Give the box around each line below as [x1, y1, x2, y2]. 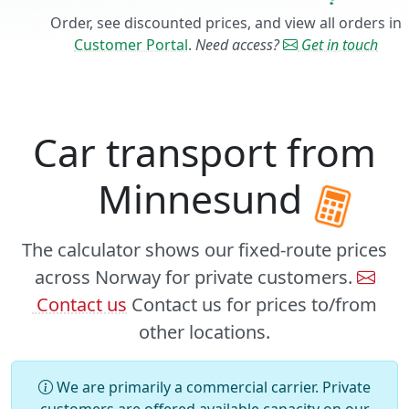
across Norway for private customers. [34, 265, 357, 290]
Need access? [195, 35, 283, 56]
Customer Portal [74, 35, 188, 56]
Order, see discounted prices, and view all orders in [50, 13, 402, 34]
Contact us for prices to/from [127, 292, 377, 318]
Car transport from [33, 125, 376, 180]
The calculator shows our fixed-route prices [22, 237, 387, 263]
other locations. [139, 320, 270, 345]
